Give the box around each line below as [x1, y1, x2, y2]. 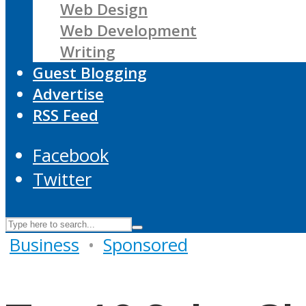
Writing [60, 41, 115, 63]
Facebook [33, 143, 109, 167]
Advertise [33, 83, 104, 105]
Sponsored [103, 232, 188, 257]
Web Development [60, 20, 197, 42]
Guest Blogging [33, 62, 147, 84]
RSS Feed [33, 105, 98, 126]
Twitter [33, 167, 92, 191]
